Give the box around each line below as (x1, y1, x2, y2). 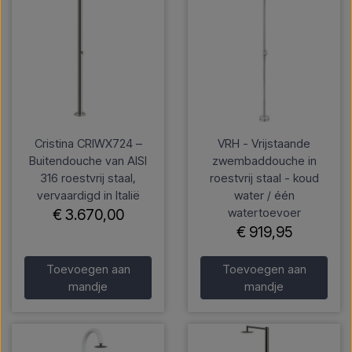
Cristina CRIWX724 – (34, 136, 142, 152)
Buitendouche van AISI (29, 153, 147, 169)
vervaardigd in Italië (36, 188, 140, 203)
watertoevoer (227, 205, 301, 221)
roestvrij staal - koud (209, 170, 319, 186)
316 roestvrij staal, (40, 170, 136, 186)
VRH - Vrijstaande (218, 136, 310, 152)
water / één (233, 188, 295, 203)
